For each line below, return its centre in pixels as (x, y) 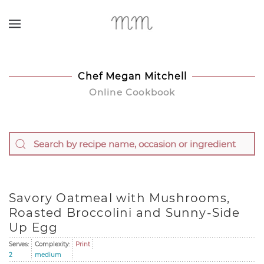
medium (48, 255)
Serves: (19, 244)
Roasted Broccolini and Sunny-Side (125, 213)
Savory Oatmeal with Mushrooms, (120, 198)
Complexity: (52, 244)
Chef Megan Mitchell (132, 76)
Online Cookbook (132, 92)
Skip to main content (60, 26)
